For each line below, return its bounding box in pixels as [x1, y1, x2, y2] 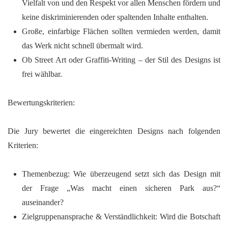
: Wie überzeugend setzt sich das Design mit [68, 169, 220, 178]
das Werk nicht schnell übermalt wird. [22, 41, 143, 50]
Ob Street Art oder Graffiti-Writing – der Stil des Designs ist [22, 55, 220, 64]
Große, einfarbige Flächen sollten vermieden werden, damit [22, 27, 220, 36]
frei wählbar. [22, 70, 62, 78]
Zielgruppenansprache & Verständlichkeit [22, 212, 156, 221]
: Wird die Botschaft [155, 212, 221, 221]
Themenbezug [22, 169, 68, 178]
